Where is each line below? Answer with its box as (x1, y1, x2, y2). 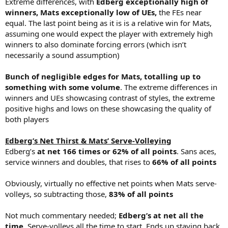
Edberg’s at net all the (119, 210, 204, 220)
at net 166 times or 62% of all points (35, 146, 177, 156)
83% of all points (109, 188, 173, 199)
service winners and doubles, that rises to (5, 156, 150, 167)
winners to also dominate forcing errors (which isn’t (5, 39, 186, 49)
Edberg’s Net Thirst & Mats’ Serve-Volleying (5, 135, 172, 146)
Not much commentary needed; (5, 210, 119, 220)
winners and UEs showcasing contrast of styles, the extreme (5, 92, 215, 103)
